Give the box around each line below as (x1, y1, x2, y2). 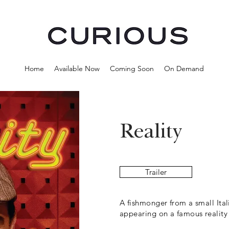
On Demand (164, 64, 204, 73)
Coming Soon (109, 64, 154, 73)
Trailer (145, 167, 167, 177)
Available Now (54, 64, 100, 73)
